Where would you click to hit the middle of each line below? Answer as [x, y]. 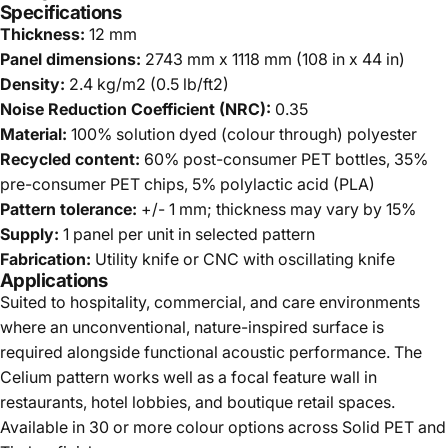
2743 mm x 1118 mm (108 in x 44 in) [273, 59]
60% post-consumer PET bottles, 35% [284, 159]
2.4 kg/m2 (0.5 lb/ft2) [147, 84]
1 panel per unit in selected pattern [187, 234]
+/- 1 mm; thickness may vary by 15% [276, 209]
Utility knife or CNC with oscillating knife [243, 259]
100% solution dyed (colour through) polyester [242, 134]
